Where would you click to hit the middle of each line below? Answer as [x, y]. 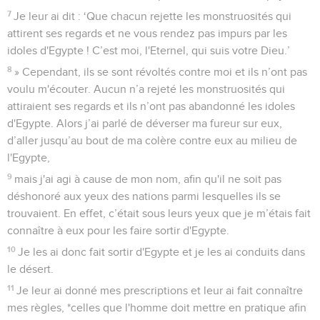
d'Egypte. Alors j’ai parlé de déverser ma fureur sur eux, [145, 123]
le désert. [30, 269]
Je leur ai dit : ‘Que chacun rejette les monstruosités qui [153, 16]
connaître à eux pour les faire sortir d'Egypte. [118, 230]
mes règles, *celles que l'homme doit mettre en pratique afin [157, 307]
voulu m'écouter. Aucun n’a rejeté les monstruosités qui [146, 89]
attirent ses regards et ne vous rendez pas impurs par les [147, 33]
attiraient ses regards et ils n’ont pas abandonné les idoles [151, 106]
